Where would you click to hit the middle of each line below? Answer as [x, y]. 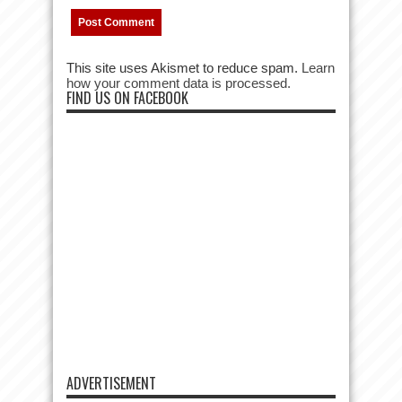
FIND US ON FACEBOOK [127, 98]
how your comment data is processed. [179, 83]
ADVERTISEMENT [111, 383]
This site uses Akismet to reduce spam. [184, 68]
